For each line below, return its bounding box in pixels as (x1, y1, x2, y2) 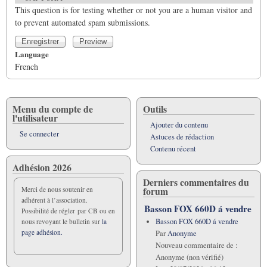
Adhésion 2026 (13, 160, 72, 174)
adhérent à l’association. (21, 195, 88, 204)
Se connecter (20, 128, 59, 139)
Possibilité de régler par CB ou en (21, 206, 115, 215)
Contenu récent (150, 143, 196, 154)
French (15, 60, 38, 72)
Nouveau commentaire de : (155, 240, 238, 250)
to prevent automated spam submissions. (15, 16, 150, 28)
